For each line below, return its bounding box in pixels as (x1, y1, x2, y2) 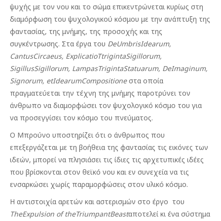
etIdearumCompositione (46, 76, 127, 85)
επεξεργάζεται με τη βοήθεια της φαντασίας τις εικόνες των (10, 143, 208, 152)
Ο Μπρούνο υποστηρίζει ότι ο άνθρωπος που (10, 130, 165, 140)
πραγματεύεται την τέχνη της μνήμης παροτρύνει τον (10, 88, 190, 98)
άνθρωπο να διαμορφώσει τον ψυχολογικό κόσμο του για (10, 101, 202, 110)
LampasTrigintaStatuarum (72, 64, 158, 73)
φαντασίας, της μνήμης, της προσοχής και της (10, 27, 162, 36)
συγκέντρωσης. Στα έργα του (10, 39, 108, 48)
